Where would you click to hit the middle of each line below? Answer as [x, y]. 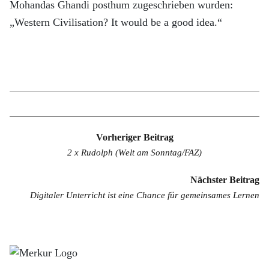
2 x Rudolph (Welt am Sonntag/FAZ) [134, 153]
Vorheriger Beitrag [134, 137]
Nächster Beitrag [225, 180]
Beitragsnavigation [62, 124]
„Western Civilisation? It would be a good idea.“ [116, 22]
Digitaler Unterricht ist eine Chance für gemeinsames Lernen [145, 195]
